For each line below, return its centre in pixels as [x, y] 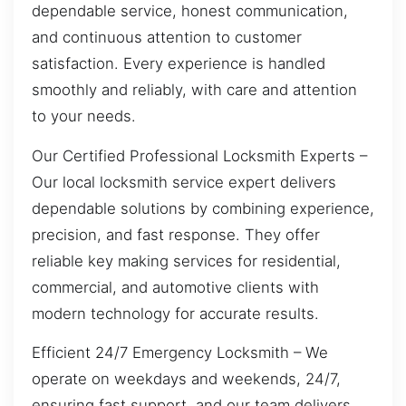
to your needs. [84, 116]
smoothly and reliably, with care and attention [194, 90]
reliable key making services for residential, [186, 261]
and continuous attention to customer [167, 38]
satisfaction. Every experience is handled [179, 64]
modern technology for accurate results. [175, 313]
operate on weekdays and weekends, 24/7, [186, 378]
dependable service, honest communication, [190, 11]
